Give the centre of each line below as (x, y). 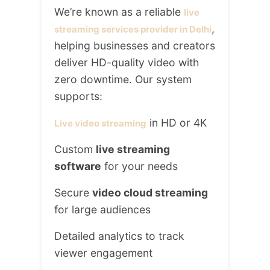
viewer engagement (103, 253)
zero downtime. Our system (123, 80)
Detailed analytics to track (119, 236)
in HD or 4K (177, 123)
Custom (75, 149)
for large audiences (102, 210)
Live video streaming (100, 124)
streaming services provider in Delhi (133, 30)
